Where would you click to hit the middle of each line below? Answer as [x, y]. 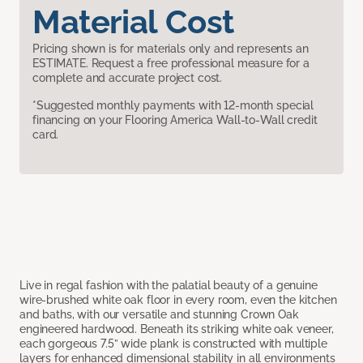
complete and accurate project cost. [128, 78]
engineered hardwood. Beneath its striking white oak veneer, [177, 329]
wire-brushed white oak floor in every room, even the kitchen [178, 300]
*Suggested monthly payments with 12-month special [173, 106]
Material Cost [133, 22]
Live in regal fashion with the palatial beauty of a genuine [169, 286]
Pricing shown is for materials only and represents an [171, 49]
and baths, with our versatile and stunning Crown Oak [159, 315]
